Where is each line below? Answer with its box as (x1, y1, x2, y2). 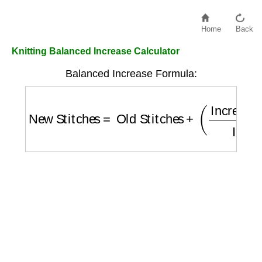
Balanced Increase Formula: (65, 68, 197, 80)
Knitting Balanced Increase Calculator (12, 46, 180, 56)
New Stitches (29, 95, 104, 110)
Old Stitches (111, 95, 180, 110)
